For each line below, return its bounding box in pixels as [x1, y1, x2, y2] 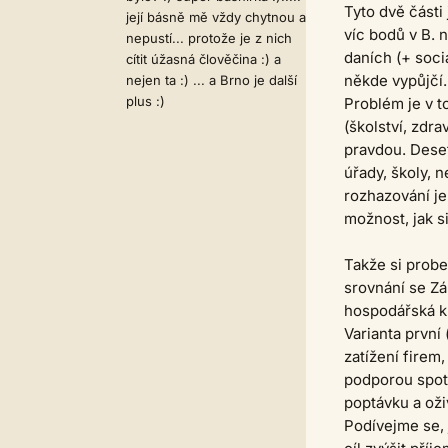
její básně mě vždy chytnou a [126, 9, 306, 25]
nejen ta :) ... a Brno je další [126, 72, 297, 88]
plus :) [126, 93, 165, 109]
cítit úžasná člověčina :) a [126, 51, 281, 67]
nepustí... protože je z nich [126, 30, 292, 46]
